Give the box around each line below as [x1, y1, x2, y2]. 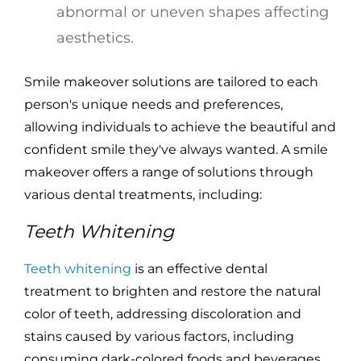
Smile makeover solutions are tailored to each [24, 74, 318, 90]
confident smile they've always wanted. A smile [24, 142, 328, 158]
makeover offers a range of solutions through [24, 164, 313, 180]
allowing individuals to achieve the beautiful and [24, 119, 336, 135]
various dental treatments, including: [24, 187, 262, 203]
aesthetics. [56, 29, 134, 48]
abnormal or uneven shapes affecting [56, 3, 329, 22]
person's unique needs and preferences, [24, 97, 283, 113]
